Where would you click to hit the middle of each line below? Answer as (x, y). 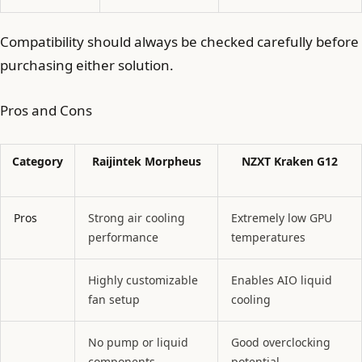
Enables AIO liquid (282, 280)
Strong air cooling (137, 218)
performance (123, 238)
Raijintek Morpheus (146, 162)
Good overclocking (281, 343)
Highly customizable (143, 280)
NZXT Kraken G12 (290, 162)
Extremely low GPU (282, 218)
